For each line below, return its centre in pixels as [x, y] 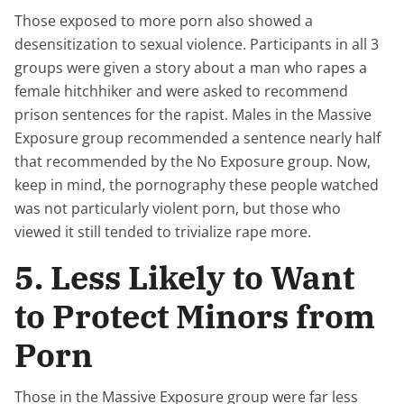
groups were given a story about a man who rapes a [191, 68]
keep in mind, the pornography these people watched [197, 185]
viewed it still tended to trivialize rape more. [163, 232]
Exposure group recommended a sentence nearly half [197, 138]
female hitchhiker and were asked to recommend [181, 91]
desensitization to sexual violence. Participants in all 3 [197, 44]
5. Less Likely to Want [184, 277]
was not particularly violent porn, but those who [178, 208]
